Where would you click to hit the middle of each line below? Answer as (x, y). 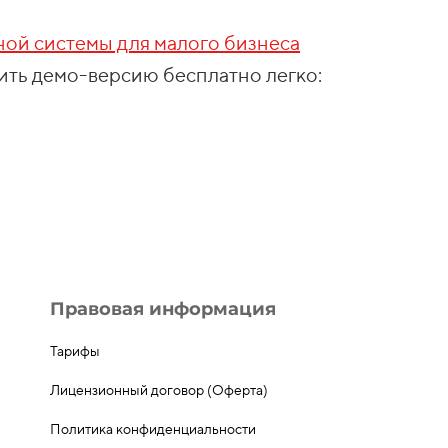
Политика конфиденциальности (153, 429)
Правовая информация (163, 308)
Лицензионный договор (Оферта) (159, 390)
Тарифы (75, 350)
